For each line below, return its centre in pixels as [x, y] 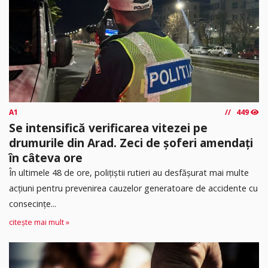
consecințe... [33, 204]
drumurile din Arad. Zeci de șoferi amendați [131, 143]
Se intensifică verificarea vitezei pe [108, 128]
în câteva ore [46, 158]
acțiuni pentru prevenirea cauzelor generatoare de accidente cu [133, 188]
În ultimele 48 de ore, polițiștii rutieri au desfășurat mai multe [129, 173]
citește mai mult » [39, 222]
